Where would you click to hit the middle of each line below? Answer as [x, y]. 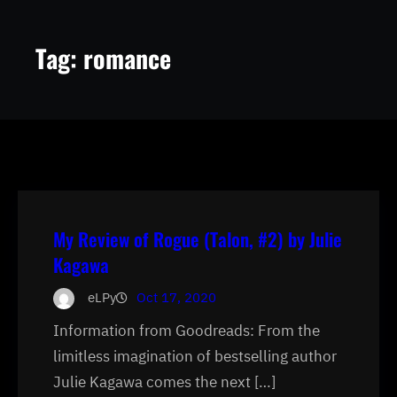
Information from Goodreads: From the [187, 330]
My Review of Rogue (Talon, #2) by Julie [198, 238]
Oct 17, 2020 [176, 297]
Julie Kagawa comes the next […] [164, 381]
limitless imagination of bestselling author [195, 356]
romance [127, 58]
